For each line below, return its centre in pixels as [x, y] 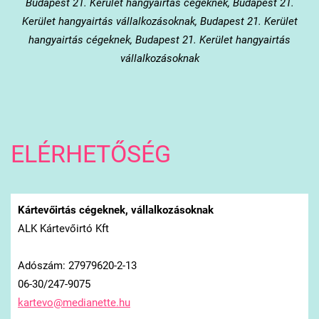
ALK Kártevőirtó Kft [63, 228]
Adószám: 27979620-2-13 [77, 265]
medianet [84, 302]
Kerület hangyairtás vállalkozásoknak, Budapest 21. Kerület [159, 22]
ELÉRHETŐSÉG [90, 155]
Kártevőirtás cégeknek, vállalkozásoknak [115, 210]
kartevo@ [40, 302]
